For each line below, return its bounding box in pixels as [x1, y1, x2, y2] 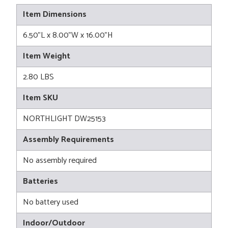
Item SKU [23, 91, 58, 105]
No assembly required [23, 154, 97, 168]
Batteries [23, 175, 58, 189]
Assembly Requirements [23, 133, 114, 147]
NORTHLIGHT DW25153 [23, 112, 106, 126]
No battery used [23, 195, 78, 210]
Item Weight [23, 49, 70, 64]
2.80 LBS [23, 70, 54, 84]
